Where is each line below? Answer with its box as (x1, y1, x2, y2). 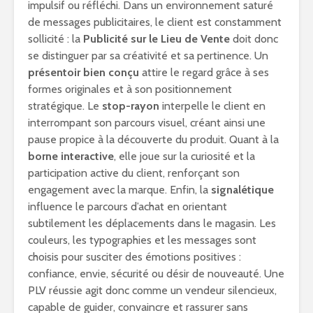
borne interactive (28, 150, 114, 163)
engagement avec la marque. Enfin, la (28, 183, 211, 196)
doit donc (230, 32, 278, 45)
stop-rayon (102, 99, 159, 112)
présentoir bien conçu (28, 66, 139, 79)
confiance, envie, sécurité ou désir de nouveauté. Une (28, 267, 284, 280)
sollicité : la (28, 32, 83, 45)
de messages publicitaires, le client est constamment (28, 15, 282, 29)
